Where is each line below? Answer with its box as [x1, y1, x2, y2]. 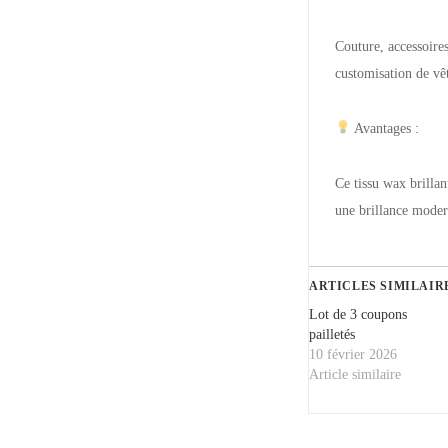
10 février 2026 [309, 347, 397, 362]
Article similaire [309, 367, 401, 382]
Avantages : [350, 121, 419, 136]
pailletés [309, 327, 355, 342]
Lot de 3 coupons [309, 307, 407, 322]
